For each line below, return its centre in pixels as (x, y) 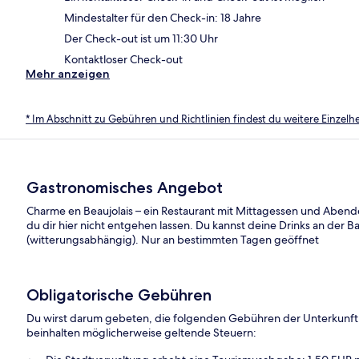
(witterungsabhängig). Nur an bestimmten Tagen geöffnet (173, 240)
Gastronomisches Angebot (125, 188)
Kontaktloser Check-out (123, 59)
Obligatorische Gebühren (119, 295)
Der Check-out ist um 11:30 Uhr (141, 38)
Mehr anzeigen (68, 73)
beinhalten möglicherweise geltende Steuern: (142, 333)
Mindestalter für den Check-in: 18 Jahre (163, 17)
